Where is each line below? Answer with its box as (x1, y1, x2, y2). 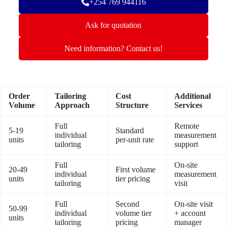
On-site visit (174, 199, 213, 208)
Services (174, 100, 202, 109)
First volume (116, 165, 156, 174)
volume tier (116, 208, 152, 217)
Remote (174, 121, 199, 130)
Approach (55, 100, 90, 109)
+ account (174, 208, 206, 217)
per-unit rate (116, 135, 154, 144)
